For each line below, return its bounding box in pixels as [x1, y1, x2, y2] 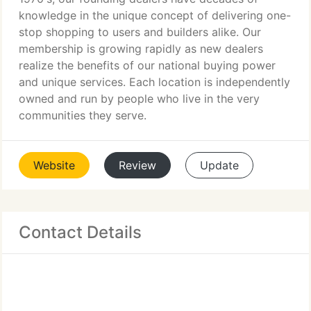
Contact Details [19, 222, 142, 242]
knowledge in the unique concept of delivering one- [19, 8, 291, 22]
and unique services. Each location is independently [19, 75, 290, 89]
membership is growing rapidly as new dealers [19, 42, 263, 56]
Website [33, 158, 75, 172]
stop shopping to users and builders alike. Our [19, 25, 261, 39]
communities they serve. [19, 108, 146, 122]
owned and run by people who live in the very [19, 92, 260, 106]
